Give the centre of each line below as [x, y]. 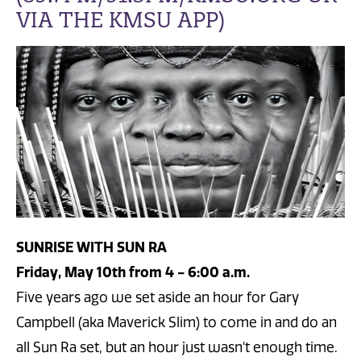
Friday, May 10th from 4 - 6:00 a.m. [133, 272]
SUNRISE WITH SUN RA [91, 247]
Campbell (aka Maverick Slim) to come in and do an [176, 322]
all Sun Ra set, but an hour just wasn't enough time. [177, 347]
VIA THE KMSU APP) [120, 20]
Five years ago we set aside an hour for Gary [158, 297]
